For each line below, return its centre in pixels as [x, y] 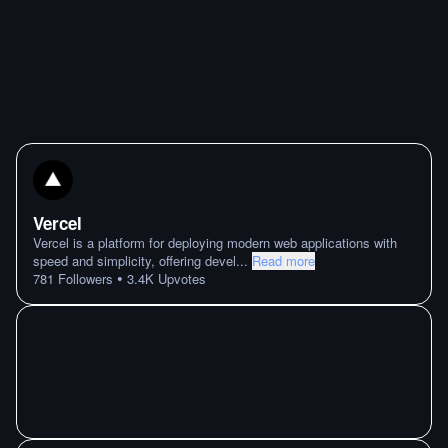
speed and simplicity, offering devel [134, 260]
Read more [283, 260]
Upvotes [180, 278]
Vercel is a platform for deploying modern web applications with [215, 242]
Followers [83, 278]
